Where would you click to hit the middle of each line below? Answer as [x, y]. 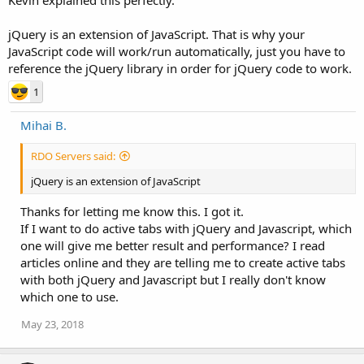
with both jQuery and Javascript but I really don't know [173, 279]
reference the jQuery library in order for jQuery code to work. [180, 68]
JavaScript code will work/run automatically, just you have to [177, 51]
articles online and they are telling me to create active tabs [183, 262]
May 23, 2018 [52, 324]
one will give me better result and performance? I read [173, 245]
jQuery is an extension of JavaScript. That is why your [156, 34]
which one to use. [69, 297]
